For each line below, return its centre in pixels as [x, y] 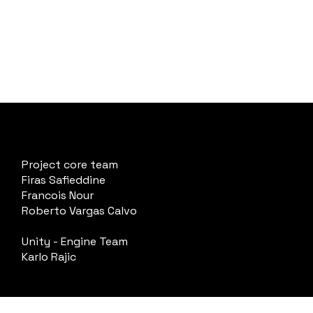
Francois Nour [58, 195]
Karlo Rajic [49, 257]
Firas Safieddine [64, 180]
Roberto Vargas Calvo [79, 211]
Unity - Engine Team [75, 241]
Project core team [70, 165]
